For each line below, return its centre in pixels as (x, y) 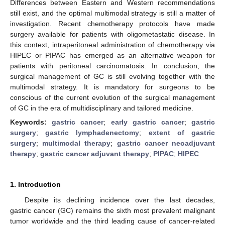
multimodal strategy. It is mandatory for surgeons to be (113, 87)
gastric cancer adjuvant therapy (95, 154)
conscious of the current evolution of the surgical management (113, 97)
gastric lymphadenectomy (92, 133)
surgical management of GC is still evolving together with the (113, 76)
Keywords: (31, 122)
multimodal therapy (77, 143)
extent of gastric (182, 133)
